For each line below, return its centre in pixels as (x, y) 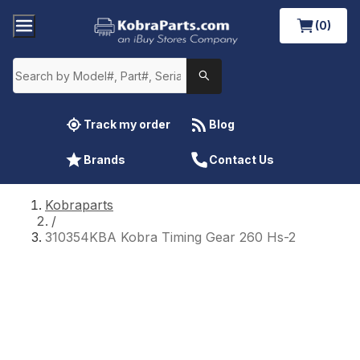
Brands (104, 159)
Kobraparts (79, 205)
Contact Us (241, 159)
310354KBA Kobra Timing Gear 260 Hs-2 (170, 237)
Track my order (127, 124)
